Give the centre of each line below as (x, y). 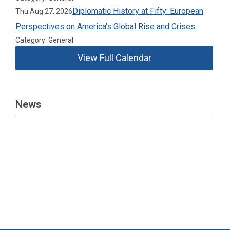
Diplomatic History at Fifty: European (138, 11)
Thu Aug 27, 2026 (44, 11)
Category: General (45, 40)
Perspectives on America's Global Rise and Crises (106, 26)
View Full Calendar (114, 58)
